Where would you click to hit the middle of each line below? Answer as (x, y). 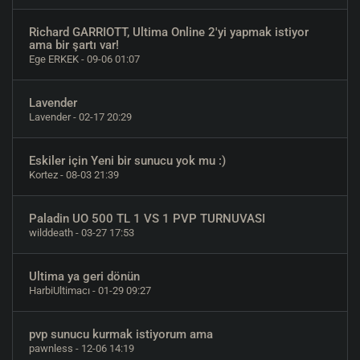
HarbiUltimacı (59, 290)
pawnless (51, 348)
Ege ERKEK (54, 59)
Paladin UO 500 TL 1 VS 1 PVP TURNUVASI (147, 219)
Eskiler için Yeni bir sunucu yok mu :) (127, 161)
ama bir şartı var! (74, 45)
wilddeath (51, 233)
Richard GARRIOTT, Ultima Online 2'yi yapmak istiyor (169, 32)
